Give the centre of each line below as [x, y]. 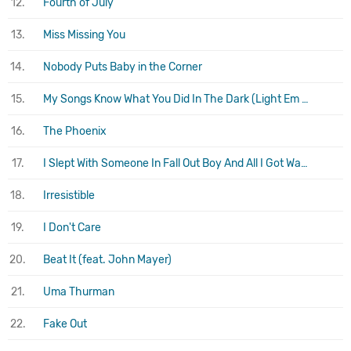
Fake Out [65, 324]
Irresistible [69, 195]
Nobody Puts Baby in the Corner [123, 67]
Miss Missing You [84, 34]
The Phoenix [75, 131]
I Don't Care [72, 227]
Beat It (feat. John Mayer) [107, 259]
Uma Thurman [79, 291]
